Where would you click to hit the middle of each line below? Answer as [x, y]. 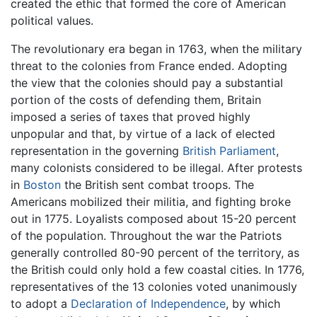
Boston [42, 185]
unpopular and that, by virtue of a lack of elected [143, 134]
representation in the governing [97, 151]
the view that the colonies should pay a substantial [147, 83]
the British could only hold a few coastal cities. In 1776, [157, 270]
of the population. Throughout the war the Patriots [146, 236]
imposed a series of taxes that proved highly [131, 117]
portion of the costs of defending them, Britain [136, 100]
